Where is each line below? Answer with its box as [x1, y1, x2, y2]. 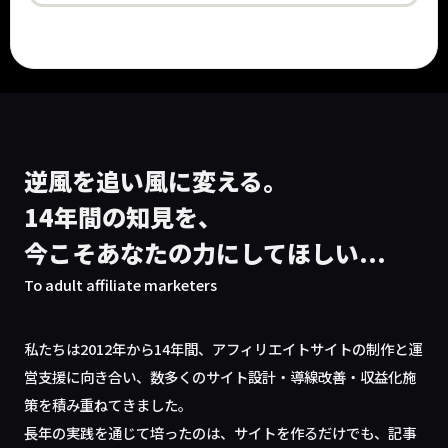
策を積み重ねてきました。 [24, 394, 193, 415]
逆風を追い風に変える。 [24, 163, 288, 198]
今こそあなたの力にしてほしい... [24, 235, 387, 270]
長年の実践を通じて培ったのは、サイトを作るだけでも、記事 [24, 422, 417, 443]
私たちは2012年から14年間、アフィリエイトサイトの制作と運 [24, 338, 423, 359]
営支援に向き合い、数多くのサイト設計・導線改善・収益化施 [24, 366, 417, 387]
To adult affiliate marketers [24, 274, 218, 295]
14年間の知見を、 [24, 199, 223, 234]
